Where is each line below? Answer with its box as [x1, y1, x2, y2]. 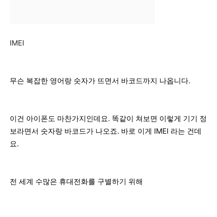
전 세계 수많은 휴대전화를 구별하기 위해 [10, 177, 143, 186]
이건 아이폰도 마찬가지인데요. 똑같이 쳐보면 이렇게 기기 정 [10, 114, 207, 124]
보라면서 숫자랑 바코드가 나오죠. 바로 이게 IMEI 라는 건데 [10, 126, 201, 136]
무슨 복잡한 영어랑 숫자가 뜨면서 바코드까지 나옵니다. [10, 76, 190, 86]
